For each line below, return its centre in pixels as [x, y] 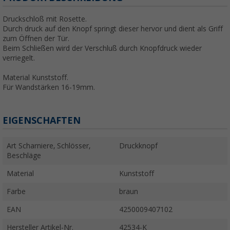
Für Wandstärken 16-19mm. [49, 88]
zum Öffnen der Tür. [36, 39]
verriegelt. [19, 58]
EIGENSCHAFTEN [42, 121]
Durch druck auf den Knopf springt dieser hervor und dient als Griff [113, 29]
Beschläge [24, 156]
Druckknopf [138, 146]
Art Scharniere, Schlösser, [49, 146]
